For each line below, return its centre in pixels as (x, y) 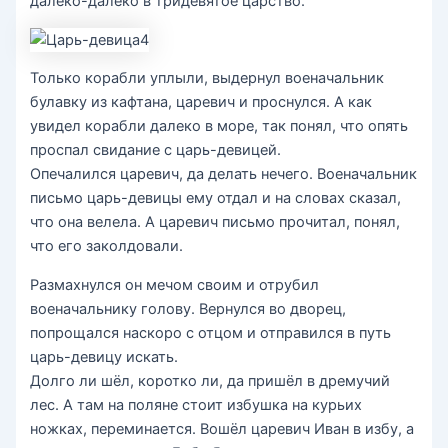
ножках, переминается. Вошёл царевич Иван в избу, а (222, 428)
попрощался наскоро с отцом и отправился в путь (211, 332)
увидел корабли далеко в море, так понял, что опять (219, 126)
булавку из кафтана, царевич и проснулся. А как (201, 102)
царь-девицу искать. (104, 356)
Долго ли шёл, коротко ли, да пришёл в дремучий (210, 380)
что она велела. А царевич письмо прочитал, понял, (215, 222)
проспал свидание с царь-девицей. (156, 150)
